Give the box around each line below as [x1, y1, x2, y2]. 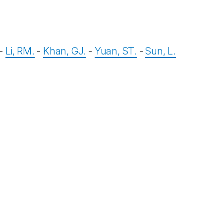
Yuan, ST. [94, 45, 137, 57]
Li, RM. [5, 45, 35, 57]
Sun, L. [145, 45, 176, 57]
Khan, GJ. [43, 45, 86, 57]
